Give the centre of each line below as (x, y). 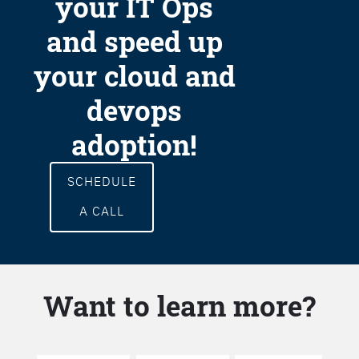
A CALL (101, 211)
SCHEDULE (101, 182)
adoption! (135, 145)
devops (135, 110)
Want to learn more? (179, 306)
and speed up (134, 41)
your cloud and (134, 76)
